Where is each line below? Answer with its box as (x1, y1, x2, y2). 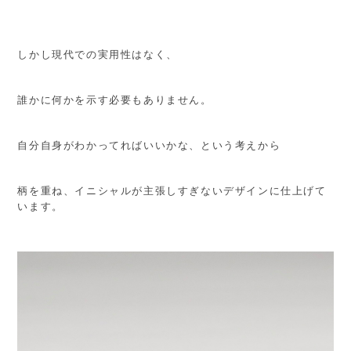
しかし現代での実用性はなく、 (17, 46, 178, 62)
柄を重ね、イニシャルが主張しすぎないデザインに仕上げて (17, 183, 327, 198)
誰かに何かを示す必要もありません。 (17, 92, 212, 107)
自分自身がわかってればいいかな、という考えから (17, 137, 281, 153)
